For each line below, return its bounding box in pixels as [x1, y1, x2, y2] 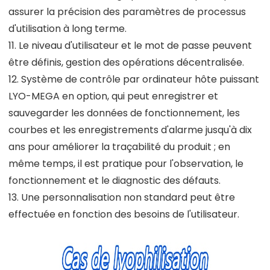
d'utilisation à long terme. [8, 21, 127, 36]
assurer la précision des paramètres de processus [8, 4, 246, 19]
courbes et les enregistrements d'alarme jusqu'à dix [8, 122, 252, 137]
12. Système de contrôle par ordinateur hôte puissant [8, 72, 259, 86]
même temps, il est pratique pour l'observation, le [8, 156, 243, 171]
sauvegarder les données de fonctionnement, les [8, 105, 240, 120]
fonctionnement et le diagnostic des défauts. [8, 173, 221, 187]
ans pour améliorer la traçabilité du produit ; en [8, 139, 230, 154]
